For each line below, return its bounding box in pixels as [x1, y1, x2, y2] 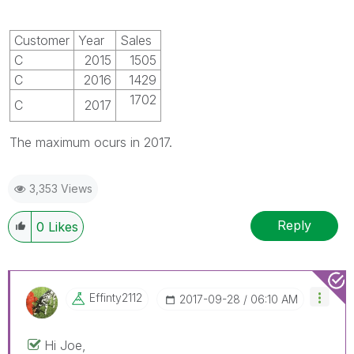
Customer [14, 32, 70, 48]
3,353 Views [29, 181, 92, 195]
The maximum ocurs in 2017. [9, 134, 172, 150]
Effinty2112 [89, 290, 142, 304]
